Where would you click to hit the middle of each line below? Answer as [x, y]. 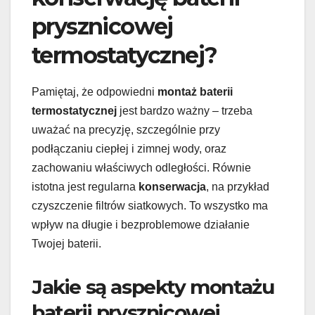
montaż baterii [195, 92]
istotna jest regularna [85, 187]
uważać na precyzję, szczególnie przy [126, 130]
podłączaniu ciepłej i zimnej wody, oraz [129, 149]
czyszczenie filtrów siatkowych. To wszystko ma [150, 206]
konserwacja [172, 187]
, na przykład [238, 187]
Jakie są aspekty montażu [153, 287]
